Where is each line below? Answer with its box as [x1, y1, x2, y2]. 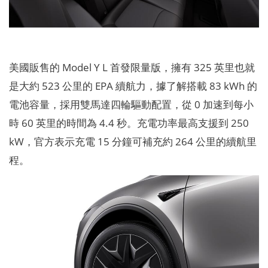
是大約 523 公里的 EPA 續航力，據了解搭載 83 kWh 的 [8, 78, 257, 93]
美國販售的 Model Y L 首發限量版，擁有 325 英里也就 [8, 60, 255, 75]
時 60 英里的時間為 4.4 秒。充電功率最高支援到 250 [8, 115, 249, 130]
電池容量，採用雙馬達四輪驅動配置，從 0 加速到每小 [8, 97, 254, 112]
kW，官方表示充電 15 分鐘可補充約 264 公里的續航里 [8, 134, 257, 149]
